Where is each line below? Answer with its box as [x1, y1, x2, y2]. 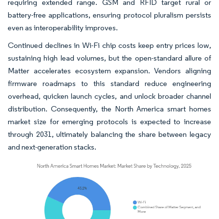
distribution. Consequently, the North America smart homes [8, 104, 211, 113]
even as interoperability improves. [8, 23, 118, 32]
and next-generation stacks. [8, 142, 96, 152]
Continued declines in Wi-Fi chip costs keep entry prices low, [8, 41, 211, 50]
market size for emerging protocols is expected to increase [8, 117, 211, 126]
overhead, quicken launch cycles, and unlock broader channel [8, 91, 211, 101]
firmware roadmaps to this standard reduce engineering [8, 79, 211, 88]
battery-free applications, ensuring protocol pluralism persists [8, 10, 211, 20]
